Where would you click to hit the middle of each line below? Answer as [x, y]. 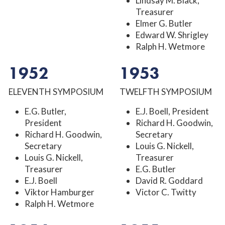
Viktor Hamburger [60, 192]
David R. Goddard [169, 180]
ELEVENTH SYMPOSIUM [56, 91]
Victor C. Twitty [166, 192]
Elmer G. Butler [164, 23]
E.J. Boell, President [172, 111]
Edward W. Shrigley [172, 35]
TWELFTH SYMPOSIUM [166, 91]
